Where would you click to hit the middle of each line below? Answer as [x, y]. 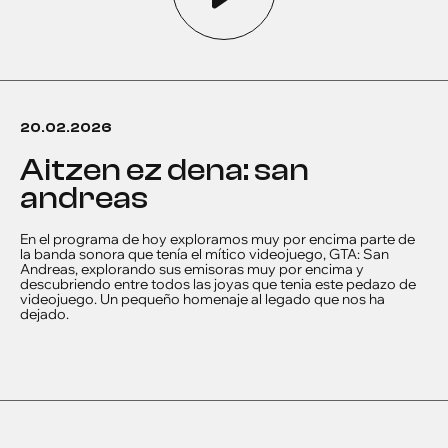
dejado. [44, 314]
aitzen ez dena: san [32, 170]
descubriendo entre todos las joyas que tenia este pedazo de [218, 284]
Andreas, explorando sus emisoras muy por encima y [192, 269]
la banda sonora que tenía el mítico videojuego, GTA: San [204, 254]
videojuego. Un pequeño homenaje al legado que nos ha [202, 299]
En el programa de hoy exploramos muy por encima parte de [217, 239]
